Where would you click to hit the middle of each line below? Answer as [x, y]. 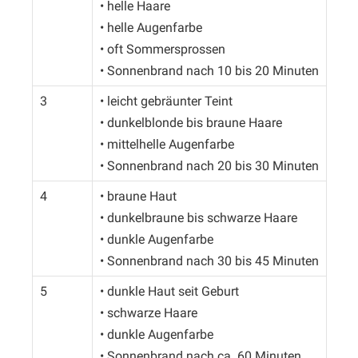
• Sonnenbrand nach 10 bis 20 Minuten [209, 71]
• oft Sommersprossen [162, 50]
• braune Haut [138, 197]
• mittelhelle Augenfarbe [167, 145]
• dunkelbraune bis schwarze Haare [198, 218]
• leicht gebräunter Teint [166, 101]
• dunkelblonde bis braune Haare [191, 123]
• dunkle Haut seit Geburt [169, 292]
